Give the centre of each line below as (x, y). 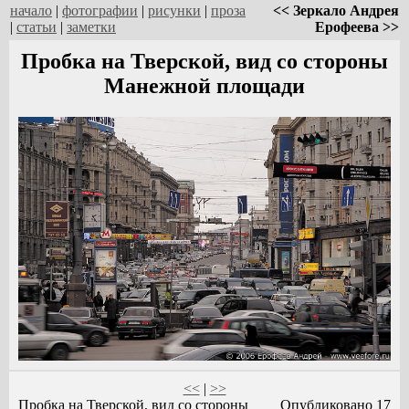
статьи (37, 27)
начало (31, 10)
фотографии (100, 10)
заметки (91, 27)
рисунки (174, 10)
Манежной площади (204, 86)
